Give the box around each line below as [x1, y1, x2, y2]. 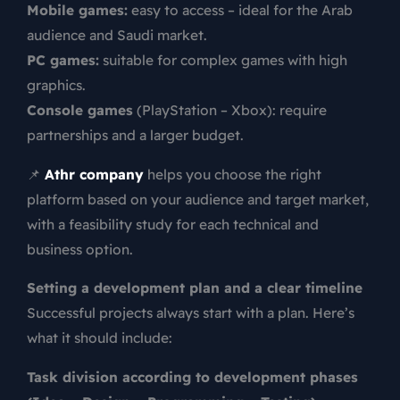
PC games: [27, 51, 99, 70]
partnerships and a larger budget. [27, 126, 244, 145]
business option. [27, 239, 133, 258]
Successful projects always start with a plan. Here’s [27, 304, 354, 322]
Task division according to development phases [27, 367, 358, 386]
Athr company [45, 164, 144, 183]
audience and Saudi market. [27, 26, 207, 45]
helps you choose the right [144, 164, 321, 183]
